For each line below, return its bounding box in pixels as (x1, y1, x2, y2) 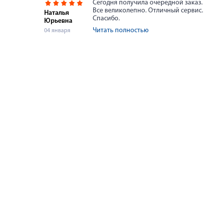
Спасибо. (93, 15, 120, 22)
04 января (44, 28, 70, 34)
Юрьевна (44, 17, 72, 25)
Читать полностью (93, 27, 149, 34)
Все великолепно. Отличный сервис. (93, 7, 203, 14)
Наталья (44, 9, 69, 17)
